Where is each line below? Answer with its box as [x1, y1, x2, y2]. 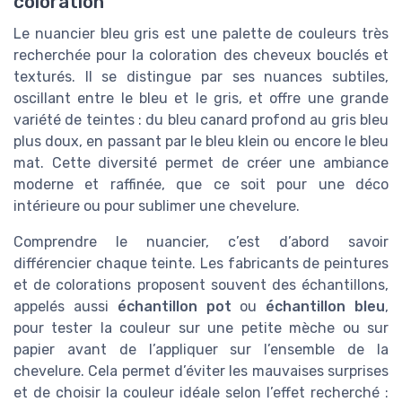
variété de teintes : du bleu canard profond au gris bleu [13, 111, 389, 129]
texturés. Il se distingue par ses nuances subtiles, [13, 68, 389, 86]
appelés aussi [13, 298, 118, 316]
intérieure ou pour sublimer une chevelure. [13, 197, 300, 215]
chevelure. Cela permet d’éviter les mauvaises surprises [13, 363, 389, 380]
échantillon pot [117, 298, 232, 316]
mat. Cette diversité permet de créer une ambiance [13, 154, 389, 172]
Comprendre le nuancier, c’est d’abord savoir [13, 233, 389, 251]
